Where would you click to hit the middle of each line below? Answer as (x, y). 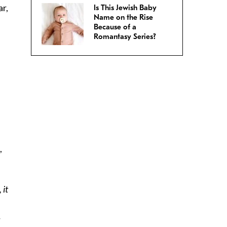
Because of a (115, 27)
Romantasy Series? (125, 37)
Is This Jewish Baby (125, 8)
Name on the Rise (123, 17)
